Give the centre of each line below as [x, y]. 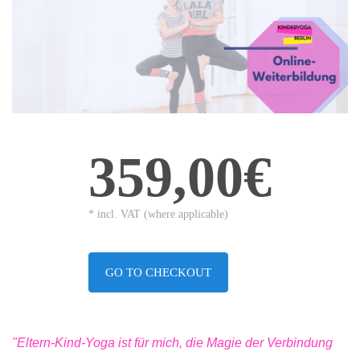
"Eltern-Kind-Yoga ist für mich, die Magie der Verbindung [172, 343]
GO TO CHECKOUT [158, 273]
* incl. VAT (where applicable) [158, 215]
